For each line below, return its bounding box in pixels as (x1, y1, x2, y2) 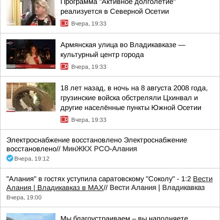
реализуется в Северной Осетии (60, 7, 169, 15)
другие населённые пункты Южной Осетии (60, 104, 201, 111)
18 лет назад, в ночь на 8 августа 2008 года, (60, 84, 208, 92)
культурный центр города (60, 51, 144, 58)
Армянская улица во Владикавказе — (60, 41, 186, 49)
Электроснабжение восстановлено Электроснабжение (6, 136, 187, 144)
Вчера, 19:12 (14, 155, 50, 162)
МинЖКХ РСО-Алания (62, 145, 137, 153)
